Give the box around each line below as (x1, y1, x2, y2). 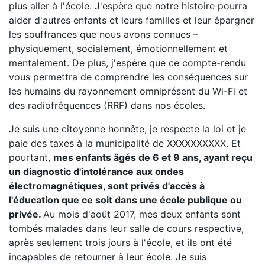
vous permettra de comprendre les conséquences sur (9, 71, 248, 83)
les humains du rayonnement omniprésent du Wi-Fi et (9, 85, 247, 97)
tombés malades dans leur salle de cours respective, (9, 222, 244, 234)
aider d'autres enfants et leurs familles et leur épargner (9, 14, 254, 26)
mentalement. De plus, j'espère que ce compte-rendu (9, 57, 246, 69)
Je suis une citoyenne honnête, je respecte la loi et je (9, 123, 246, 135)
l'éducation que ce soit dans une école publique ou (9, 194, 242, 206)
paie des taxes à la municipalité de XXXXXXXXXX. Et (9, 137, 241, 149)
